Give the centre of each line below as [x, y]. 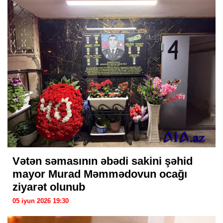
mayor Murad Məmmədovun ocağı [100, 174]
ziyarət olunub [49, 187]
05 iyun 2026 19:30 [41, 201]
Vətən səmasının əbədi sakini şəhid [103, 161]
